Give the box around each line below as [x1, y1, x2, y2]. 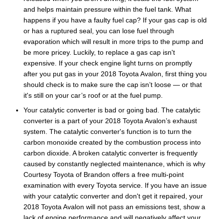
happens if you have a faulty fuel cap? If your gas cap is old [23, 16, 207, 24]
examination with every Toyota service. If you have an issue [23, 181, 207, 189]
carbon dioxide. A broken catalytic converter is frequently [23, 149, 197, 157]
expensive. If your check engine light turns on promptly [23, 59, 192, 67]
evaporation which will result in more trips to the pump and [23, 37, 203, 45]
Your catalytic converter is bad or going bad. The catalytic [23, 106, 200, 114]
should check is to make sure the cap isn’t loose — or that [23, 80, 202, 88]
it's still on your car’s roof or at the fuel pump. [23, 91, 163, 99]
